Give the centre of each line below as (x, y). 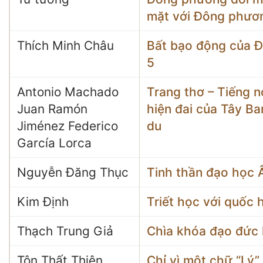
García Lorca (54, 143)
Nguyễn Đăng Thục (73, 172)
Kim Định (43, 202)
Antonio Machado (68, 92)
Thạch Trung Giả (65, 231)
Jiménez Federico (68, 126)
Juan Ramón (52, 109)
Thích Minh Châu (65, 45)
